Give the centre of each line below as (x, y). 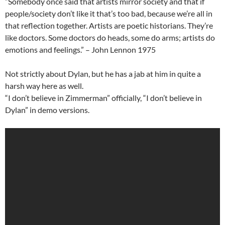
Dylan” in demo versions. (47, 110)
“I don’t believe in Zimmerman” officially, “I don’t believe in (103, 98)
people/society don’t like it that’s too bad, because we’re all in (109, 14)
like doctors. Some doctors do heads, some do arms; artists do (110, 38)
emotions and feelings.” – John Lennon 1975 (80, 50)
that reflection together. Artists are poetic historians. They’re (109, 26)
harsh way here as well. (44, 86)
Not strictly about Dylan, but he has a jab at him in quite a (103, 74)
